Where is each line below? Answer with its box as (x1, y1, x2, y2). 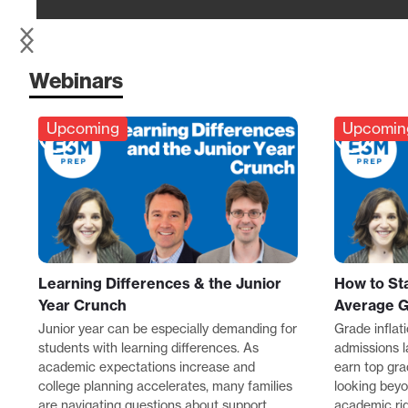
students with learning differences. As (38, 339, 259, 356)
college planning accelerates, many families (38, 377, 292, 394)
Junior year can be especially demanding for (38, 320, 297, 337)
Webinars (29, 66, 123, 95)
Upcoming (46, 118, 119, 138)
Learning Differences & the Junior (38, 273, 281, 292)
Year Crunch (38, 295, 127, 314)
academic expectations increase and (38, 358, 255, 375)
